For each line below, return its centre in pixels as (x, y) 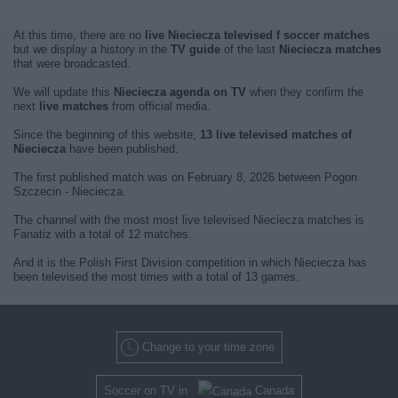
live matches (74, 106)
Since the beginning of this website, (107, 135)
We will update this (64, 92)
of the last (250, 49)
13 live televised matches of (276, 135)
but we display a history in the (92, 49)
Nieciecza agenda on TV (180, 92)
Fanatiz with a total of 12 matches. (103, 234)
